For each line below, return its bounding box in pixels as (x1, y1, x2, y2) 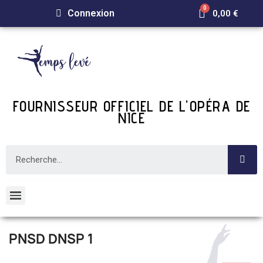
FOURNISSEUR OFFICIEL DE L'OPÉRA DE (12, 97, 251, 115)
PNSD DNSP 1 (9, 230, 93, 248)
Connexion (68, 8, 115, 19)
